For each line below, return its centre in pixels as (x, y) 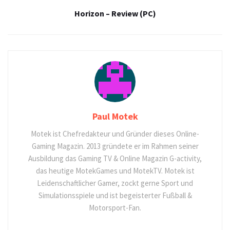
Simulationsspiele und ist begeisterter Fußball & (115, 195)
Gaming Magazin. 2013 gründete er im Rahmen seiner (115, 146)
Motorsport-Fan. (115, 207)
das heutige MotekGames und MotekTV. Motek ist (115, 170)
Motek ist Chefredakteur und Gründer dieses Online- (115, 133)
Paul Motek (115, 116)
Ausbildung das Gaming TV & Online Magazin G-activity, (115, 158)
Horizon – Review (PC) (115, 13)
